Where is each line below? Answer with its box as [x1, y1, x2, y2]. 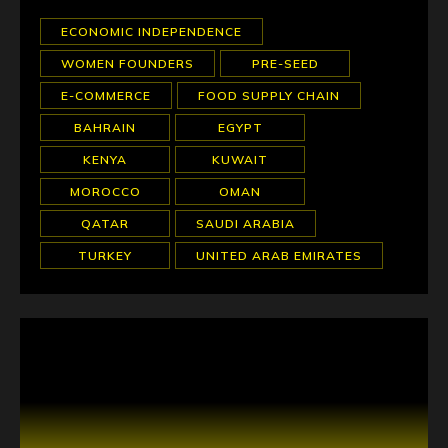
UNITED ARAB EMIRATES [196, 248, 362, 263]
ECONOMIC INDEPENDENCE [61, 24, 242, 39]
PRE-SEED [251, 56, 319, 71]
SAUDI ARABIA [196, 216, 295, 231]
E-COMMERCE [61, 88, 151, 103]
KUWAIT [212, 152, 268, 167]
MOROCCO [69, 184, 141, 199]
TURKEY [78, 248, 132, 263]
